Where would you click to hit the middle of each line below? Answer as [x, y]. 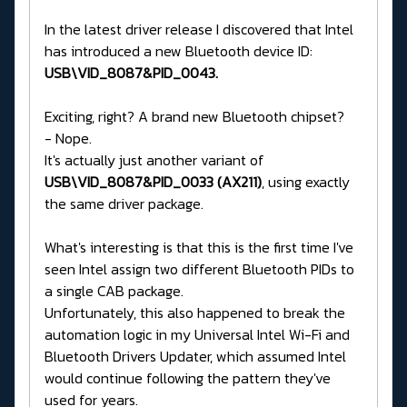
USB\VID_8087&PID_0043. [131, 73]
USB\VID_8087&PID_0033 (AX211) [153, 182]
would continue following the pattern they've [188, 378]
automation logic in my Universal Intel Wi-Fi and [197, 335]
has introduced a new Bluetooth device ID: [179, 51]
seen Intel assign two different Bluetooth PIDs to [199, 269]
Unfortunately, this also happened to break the [195, 313]
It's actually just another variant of [154, 160]
